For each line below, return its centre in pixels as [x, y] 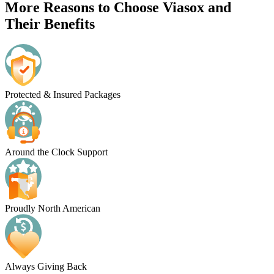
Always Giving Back [46, 267]
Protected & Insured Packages [63, 95]
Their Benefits [50, 24]
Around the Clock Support [56, 152]
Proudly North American [53, 209]
